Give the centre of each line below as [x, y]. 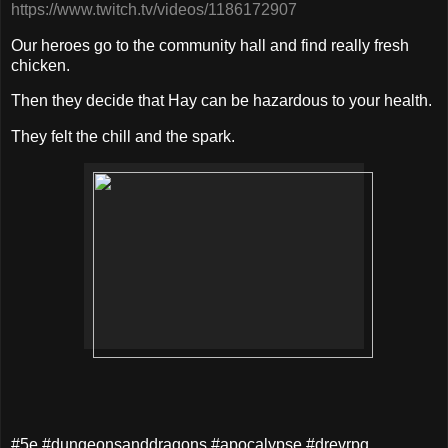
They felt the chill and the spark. [123, 137]
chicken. [40, 65]
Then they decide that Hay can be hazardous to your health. [221, 101]
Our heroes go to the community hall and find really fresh [210, 45]
